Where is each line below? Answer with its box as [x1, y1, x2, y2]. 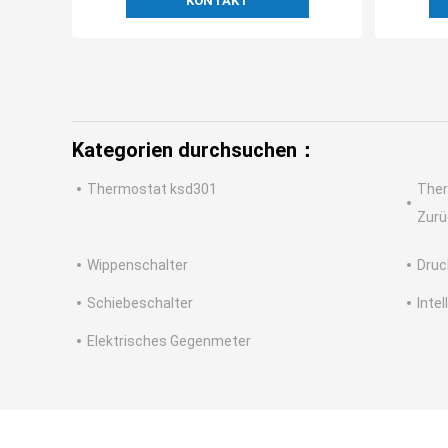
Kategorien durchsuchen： [72, 138, 317, 163]
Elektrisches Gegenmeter [87, 333, 251, 350]
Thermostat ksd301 [87, 181, 217, 198]
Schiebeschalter [87, 295, 193, 312]
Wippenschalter [87, 257, 188, 274]
